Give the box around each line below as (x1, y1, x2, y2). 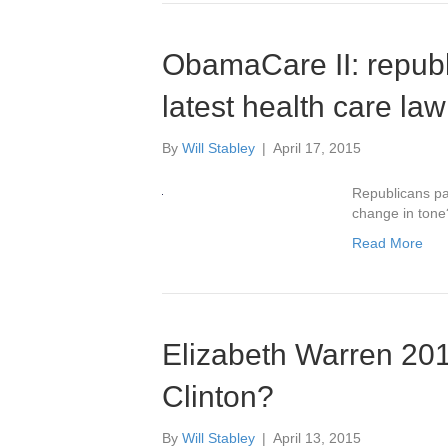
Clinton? (162, 380, 274, 413)
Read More (352, 235, 424, 251)
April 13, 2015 (273, 430, 361, 446)
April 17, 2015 (273, 140, 361, 156)
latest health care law (162, 90, 446, 123)
